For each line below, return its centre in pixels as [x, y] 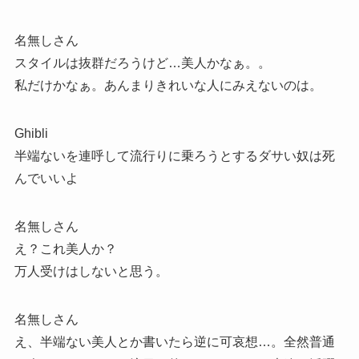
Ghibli [31, 133]
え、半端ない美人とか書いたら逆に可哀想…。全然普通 [174, 341]
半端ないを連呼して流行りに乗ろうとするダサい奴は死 [174, 155]
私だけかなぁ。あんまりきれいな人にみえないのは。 [168, 85]
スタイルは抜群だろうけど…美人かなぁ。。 [142, 63]
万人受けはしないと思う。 [91, 271]
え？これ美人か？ [65, 248]
